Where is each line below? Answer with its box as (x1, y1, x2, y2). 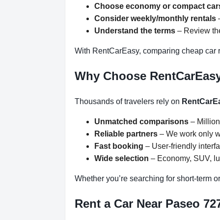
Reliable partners (94, 130, 158, 138)
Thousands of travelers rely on (75, 97, 182, 106)
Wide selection (94, 154, 149, 163)
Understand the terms (94, 27, 175, 35)
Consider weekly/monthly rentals (94, 14, 216, 23)
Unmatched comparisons (94, 117, 189, 126)
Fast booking (94, 142, 143, 151)
